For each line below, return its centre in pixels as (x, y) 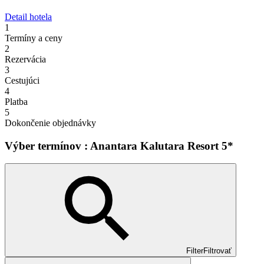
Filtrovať (217, 251)
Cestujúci (22, 80)
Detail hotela (28, 17)
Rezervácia (25, 59)
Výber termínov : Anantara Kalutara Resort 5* (119, 146)
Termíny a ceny (34, 38)
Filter (195, 251)
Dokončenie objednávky (50, 123)
